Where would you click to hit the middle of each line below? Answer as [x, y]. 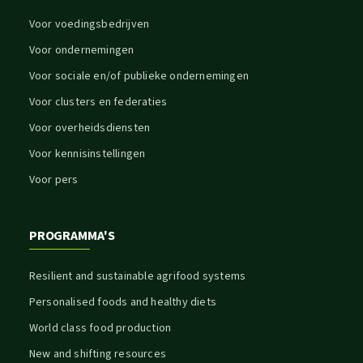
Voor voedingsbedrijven [89, 24]
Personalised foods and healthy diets [122, 302]
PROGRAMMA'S [72, 235]
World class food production [100, 328]
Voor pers [53, 179]
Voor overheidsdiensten [90, 128]
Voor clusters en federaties [98, 102]
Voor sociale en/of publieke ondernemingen [139, 76]
